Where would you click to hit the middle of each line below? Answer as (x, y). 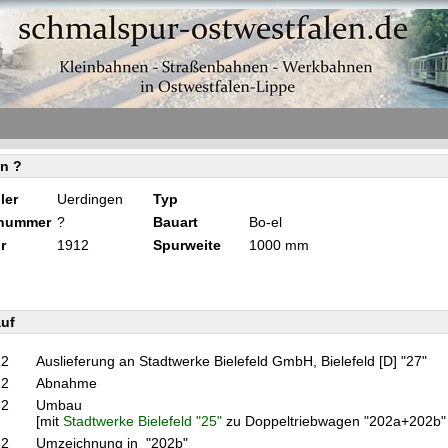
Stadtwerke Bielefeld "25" (142, 421)
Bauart (175, 222)
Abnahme (70, 383)
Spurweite (187, 245)
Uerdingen (90, 199)
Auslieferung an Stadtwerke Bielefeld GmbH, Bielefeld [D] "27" (233, 361)
